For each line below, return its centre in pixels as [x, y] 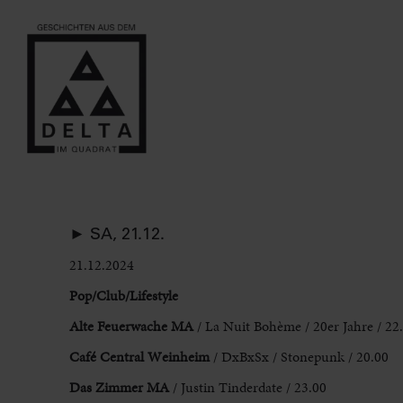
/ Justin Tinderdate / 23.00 [247, 388]
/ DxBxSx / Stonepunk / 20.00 [299, 357]
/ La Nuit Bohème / [255, 327]
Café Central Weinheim [139, 357]
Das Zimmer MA [119, 388]
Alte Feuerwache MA [133, 327]
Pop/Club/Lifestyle [123, 296]
